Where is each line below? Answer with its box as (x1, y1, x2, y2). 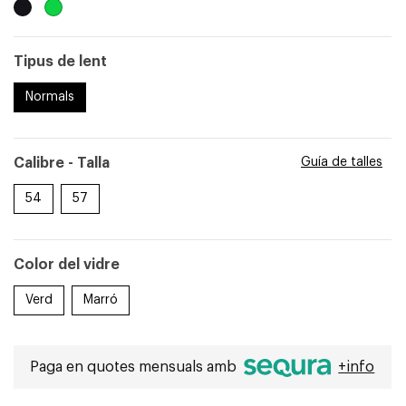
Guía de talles (300, 156, 382, 169)
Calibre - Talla (13, 156, 110, 170)
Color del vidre (13, 257, 120, 272)
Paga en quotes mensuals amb (30, 360, 241, 374)
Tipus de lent (13, 54, 107, 69)
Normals (24, 91, 74, 103)
